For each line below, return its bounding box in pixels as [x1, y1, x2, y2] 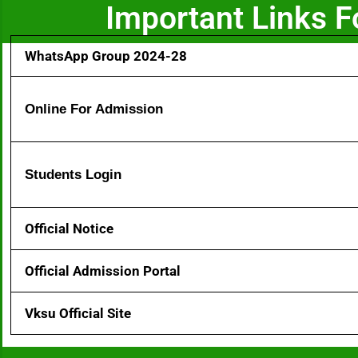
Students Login [25, 166, 121, 182]
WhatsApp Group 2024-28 [25, 47, 187, 64]
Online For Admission [25, 101, 163, 117]
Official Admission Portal [25, 262, 181, 279]
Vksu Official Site [25, 304, 131, 321]
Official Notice [25, 220, 113, 237]
